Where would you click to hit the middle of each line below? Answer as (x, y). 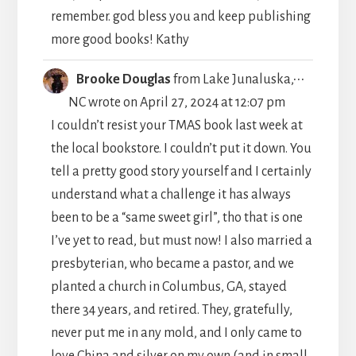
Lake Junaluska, (248, 79)
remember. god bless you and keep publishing (180, 16)
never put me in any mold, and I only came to (176, 333)
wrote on (112, 102)
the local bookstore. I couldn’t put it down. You (181, 148)
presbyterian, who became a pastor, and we (172, 263)
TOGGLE (329, 76)
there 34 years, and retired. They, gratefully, (171, 310)
